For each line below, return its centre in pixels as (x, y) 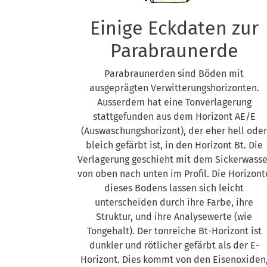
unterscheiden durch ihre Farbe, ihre (174, 202)
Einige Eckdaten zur (174, 28)
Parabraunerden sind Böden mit (174, 74)
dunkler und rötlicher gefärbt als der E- (174, 245)
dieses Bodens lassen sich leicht (174, 188)
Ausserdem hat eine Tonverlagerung (174, 102)
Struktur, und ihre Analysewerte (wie (174, 217)
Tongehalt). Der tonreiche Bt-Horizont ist (174, 231)
